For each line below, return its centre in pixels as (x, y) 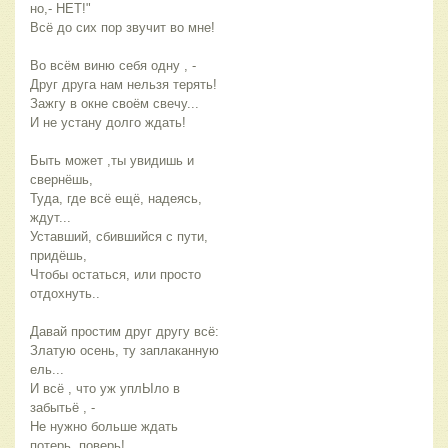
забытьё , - (62, 408)
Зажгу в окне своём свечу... (114, 104)
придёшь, (58, 256)
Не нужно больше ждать (104, 427)
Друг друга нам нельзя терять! (123, 85)
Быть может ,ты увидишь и (112, 161)
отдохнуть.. (65, 294)
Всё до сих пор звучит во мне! (122, 28)
